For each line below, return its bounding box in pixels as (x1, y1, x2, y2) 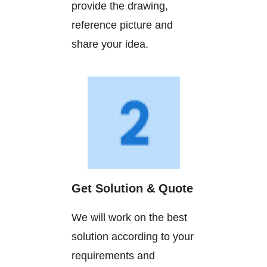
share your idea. (72, 38, 148, 51)
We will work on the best (72, 212, 187, 224)
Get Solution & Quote (72, 182, 193, 195)
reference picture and (72, 19, 173, 32)
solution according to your (72, 231, 194, 243)
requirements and (72, 250, 155, 262)
